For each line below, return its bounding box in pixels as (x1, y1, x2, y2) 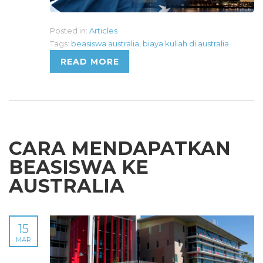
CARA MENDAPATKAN (9, 136, 231, 160)
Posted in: (50, 25, 87, 35)
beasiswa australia (71, 38, 139, 48)
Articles (89, 25, 117, 35)
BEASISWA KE (9, 155, 149, 178)
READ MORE (60, 56, 119, 67)
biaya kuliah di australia (143, 38, 229, 48)
